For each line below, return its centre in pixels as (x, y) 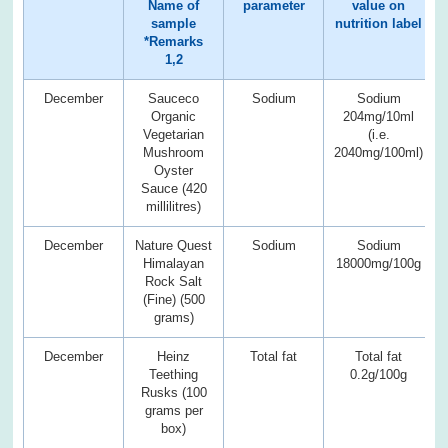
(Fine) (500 (173, 299)
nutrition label (379, 23)
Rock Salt (174, 281)
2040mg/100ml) (379, 152)
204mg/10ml (379, 116)
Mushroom (174, 152)
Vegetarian (174, 134)
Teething (174, 374)
